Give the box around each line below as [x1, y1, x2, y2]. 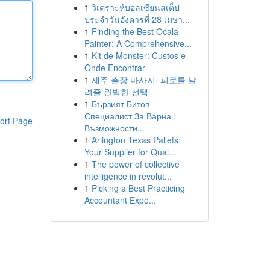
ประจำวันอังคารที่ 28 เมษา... [84, 13, 190, 25]
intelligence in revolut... [84, 170, 172, 182]
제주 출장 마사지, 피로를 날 [91, 74, 196, 86]
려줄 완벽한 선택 [84, 86, 148, 98]
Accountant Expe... [84, 194, 156, 206]
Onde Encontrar [84, 61, 145, 74]
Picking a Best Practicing [91, 182, 185, 194]
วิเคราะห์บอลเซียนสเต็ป [91, 1, 180, 13]
